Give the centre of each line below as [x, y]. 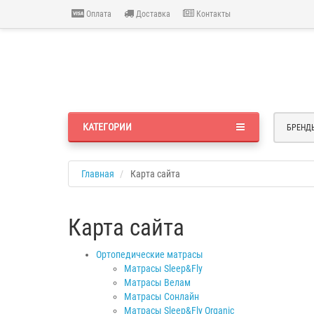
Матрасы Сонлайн [162, 296]
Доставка [152, 14]
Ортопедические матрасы [150, 254]
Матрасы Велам [157, 282]
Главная [98, 173]
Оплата [98, 14]
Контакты [212, 14]
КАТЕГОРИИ [107, 127]
